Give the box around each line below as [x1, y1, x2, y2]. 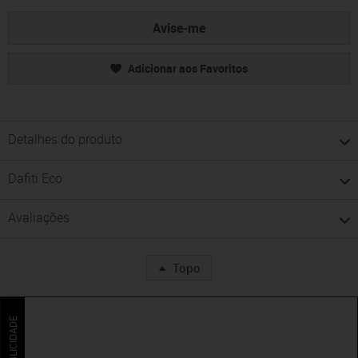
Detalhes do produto [8, 130, 122, 149]
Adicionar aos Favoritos [128, 61, 248, 77]
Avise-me [153, 19, 205, 38]
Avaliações [8, 209, 70, 227]
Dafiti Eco [8, 169, 62, 188]
